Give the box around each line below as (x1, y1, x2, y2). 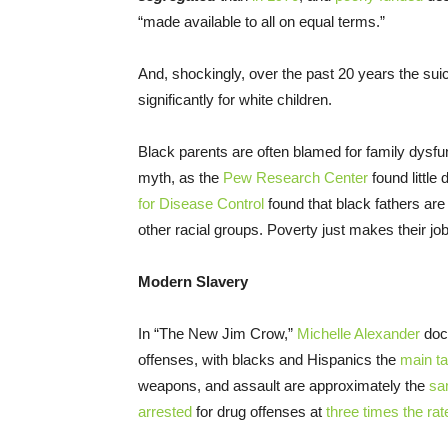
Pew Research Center (223, 169, 368, 187)
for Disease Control (138, 195, 264, 213)
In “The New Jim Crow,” (138, 325, 297, 343)
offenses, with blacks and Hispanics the (138, 351, 400, 369)
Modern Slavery (138, 273, 248, 291)
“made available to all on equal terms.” (138, 13, 385, 31)
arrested (138, 403, 192, 421)
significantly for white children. (138, 91, 332, 109)
